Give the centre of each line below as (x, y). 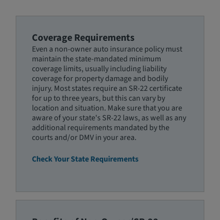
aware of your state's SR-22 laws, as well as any (109, 118)
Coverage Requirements (83, 38)
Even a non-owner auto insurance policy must (107, 49)
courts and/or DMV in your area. (84, 137)
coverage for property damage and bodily (100, 79)
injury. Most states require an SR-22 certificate (107, 88)
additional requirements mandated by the (101, 128)
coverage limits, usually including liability (99, 69)
